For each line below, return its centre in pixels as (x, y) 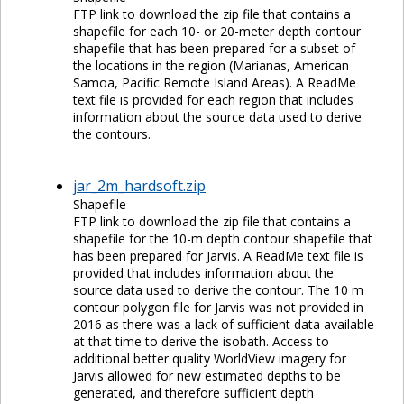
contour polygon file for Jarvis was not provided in (218, 308)
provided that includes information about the (203, 273)
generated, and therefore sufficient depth (193, 393)
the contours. (112, 133)
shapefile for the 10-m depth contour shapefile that (223, 239)
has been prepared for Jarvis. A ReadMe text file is (218, 256)
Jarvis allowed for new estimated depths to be (207, 376)
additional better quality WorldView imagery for (210, 359)
